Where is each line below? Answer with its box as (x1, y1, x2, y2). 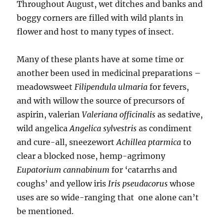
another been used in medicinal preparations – (17, 68, 201, 78)
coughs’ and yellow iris (17, 179, 109, 189)
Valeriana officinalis (82, 110, 156, 120)
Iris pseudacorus (108, 179, 168, 189)
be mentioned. (17, 206, 74, 217)
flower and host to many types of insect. (17, 27, 174, 37)
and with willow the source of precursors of (17, 96, 185, 106)
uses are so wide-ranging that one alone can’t (17, 192, 199, 203)
